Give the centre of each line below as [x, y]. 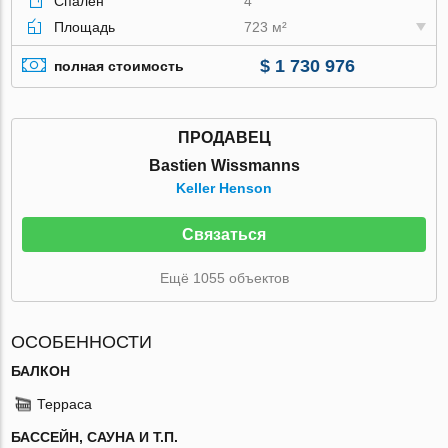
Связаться [224, 234]
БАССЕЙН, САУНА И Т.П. [95, 436]
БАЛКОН [41, 370]
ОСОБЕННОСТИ [82, 341]
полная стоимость [119, 66]
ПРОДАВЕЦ [224, 137]
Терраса [65, 403]
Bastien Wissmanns [224, 165]
